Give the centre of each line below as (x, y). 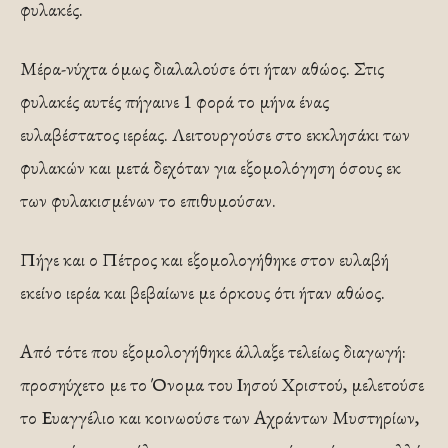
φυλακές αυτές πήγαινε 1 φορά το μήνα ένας (174, 101)
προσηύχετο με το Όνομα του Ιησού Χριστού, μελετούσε (222, 384)
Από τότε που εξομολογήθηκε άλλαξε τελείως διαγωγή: (213, 351)
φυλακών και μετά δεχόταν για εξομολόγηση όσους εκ (210, 167)
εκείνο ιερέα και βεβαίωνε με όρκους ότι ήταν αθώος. (202, 292)
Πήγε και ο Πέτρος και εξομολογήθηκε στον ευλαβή (204, 259)
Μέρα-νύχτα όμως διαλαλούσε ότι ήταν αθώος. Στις (202, 68)
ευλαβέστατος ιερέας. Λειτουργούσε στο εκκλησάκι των (215, 134)
